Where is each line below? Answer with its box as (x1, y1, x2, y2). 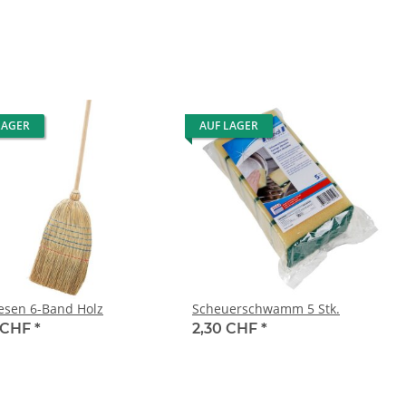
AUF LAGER (199, 118, 258, 134)
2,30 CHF (192, 320, 261, 338)
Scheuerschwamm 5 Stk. (192, 300, 340, 318)
